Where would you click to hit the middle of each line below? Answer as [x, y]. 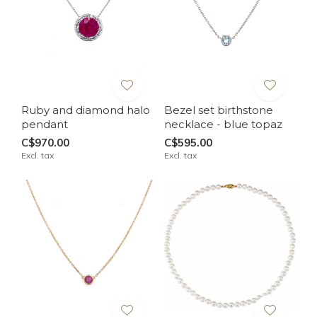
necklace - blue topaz [223, 124]
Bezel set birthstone [218, 110]
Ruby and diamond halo [86, 110]
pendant [45, 124]
